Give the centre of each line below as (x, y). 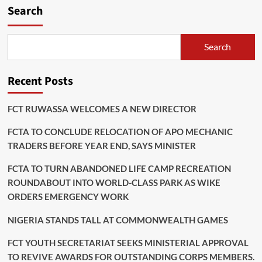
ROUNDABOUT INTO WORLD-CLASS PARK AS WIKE (114, 182)
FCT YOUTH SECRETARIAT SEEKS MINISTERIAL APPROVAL (128, 242)
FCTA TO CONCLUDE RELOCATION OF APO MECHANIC (120, 131)
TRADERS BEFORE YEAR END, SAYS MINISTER (101, 145)
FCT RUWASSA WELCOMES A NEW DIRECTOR (102, 108)
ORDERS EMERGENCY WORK (68, 196)
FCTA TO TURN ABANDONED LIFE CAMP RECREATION (119, 168)
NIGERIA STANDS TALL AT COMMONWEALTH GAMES (118, 220)
